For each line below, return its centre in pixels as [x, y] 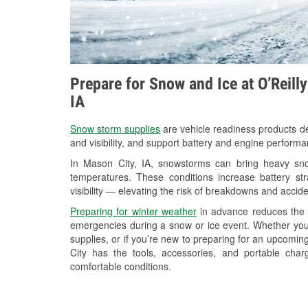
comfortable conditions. [121, 266]
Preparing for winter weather [133, 211]
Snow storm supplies [115, 129]
